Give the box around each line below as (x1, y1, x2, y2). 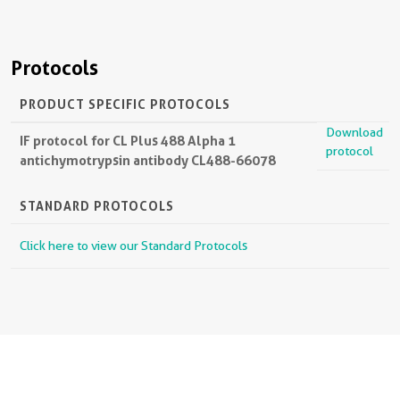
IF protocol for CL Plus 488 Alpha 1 (20, 132, 236, 149)
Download (326, 125, 383, 139)
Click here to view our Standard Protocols (20, 238, 247, 253)
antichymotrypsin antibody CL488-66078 (20, 152, 276, 169)
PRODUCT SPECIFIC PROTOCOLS (20, 96, 230, 112)
